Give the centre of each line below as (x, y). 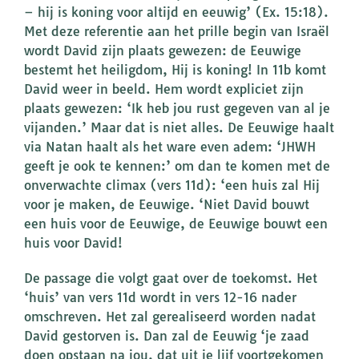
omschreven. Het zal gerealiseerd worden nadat (170, 317)
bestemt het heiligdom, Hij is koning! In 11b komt (175, 70)
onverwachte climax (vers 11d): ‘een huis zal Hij (172, 186)
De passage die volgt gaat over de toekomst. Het (171, 278)
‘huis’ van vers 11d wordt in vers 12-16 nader (160, 298)
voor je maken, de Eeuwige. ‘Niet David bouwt (167, 205)
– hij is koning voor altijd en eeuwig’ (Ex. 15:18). (176, 12)
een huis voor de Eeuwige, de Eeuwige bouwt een (176, 224)
